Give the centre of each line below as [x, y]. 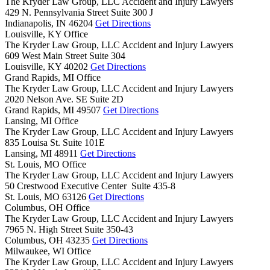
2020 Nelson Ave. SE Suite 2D [64, 99]
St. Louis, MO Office [46, 164]
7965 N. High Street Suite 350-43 [69, 229]
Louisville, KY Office [46, 34]
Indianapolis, [30, 23]
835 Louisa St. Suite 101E [55, 143]
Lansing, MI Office [42, 121]
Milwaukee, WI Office [48, 251]
